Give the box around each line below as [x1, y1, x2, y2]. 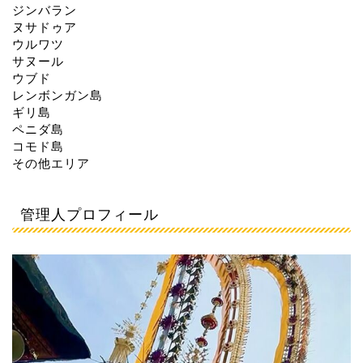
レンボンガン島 [12, 88, 103, 103]
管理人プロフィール [20, 205, 159, 224]
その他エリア [12, 156, 90, 171]
